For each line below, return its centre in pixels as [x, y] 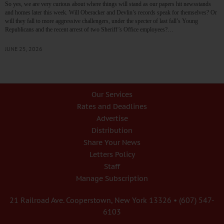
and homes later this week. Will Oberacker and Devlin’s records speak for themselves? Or [111, 13]
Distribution [112, 131]
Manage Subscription [112, 179]
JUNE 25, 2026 [24, 49]
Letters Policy [112, 155]
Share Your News [112, 143]
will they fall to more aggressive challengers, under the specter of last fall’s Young [101, 21]
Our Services [112, 95]
